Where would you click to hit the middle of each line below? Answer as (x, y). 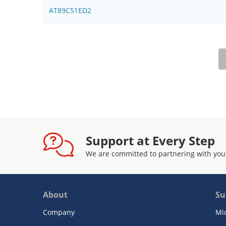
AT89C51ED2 (70, 10)
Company (59, 212)
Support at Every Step (150, 140)
